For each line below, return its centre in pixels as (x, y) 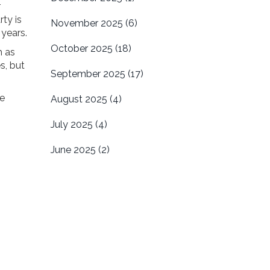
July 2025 (73, 124)
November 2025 (88, 23)
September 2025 (89, 74)
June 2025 (74, 150)
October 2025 (83, 49)
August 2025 (80, 99)
